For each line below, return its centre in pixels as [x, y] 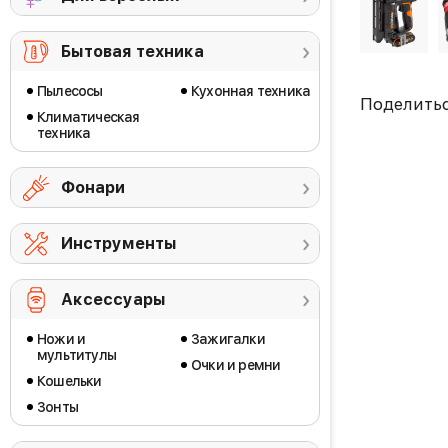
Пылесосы [70, 90]
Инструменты [119, 243]
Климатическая [88, 116]
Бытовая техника [132, 51]
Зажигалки [228, 338]
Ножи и [61, 338]
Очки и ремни [236, 364]
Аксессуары [113, 299]
